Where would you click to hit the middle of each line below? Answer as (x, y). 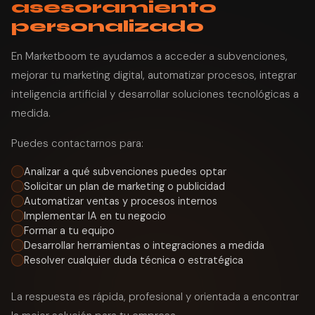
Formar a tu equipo (69, 230)
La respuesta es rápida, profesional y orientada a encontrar (155, 296)
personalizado (108, 26)
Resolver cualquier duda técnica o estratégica (134, 260)
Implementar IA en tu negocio (95, 216)
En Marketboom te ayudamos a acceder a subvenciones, (149, 56)
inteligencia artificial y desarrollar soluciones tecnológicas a (155, 94)
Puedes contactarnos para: (77, 143)
